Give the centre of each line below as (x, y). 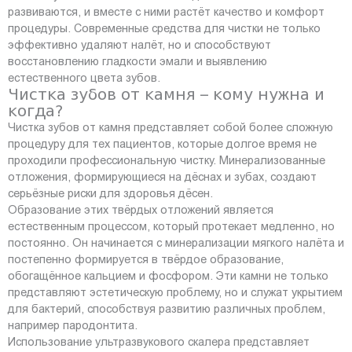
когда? (35, 110)
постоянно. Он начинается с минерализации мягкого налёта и (176, 242)
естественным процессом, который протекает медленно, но (171, 226)
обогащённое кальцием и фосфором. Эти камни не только (168, 275)
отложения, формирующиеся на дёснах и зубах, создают (162, 176)
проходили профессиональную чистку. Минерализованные (167, 160)
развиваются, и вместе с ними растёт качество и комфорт (166, 11)
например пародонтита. (73, 325)
